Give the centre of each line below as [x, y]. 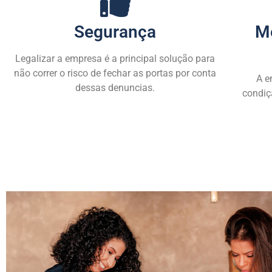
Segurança [115, 32]
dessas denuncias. [115, 88]
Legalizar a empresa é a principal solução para [115, 59]
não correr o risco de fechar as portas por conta [115, 73]
